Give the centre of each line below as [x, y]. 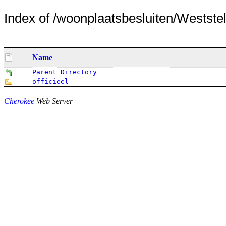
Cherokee [19, 101]
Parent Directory [65, 72]
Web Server [53, 101]
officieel [50, 81]
